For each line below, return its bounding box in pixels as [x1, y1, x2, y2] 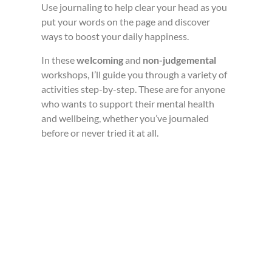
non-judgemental [143, 54, 217, 66]
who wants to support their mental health [41, 98, 215, 110]
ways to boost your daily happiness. [41, 30, 189, 42]
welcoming [76, 54, 124, 66]
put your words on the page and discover [41, 16, 211, 28]
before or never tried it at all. [41, 127, 159, 139]
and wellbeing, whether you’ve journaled [41, 112, 209, 124]
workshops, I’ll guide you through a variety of [41, 69, 228, 81]
